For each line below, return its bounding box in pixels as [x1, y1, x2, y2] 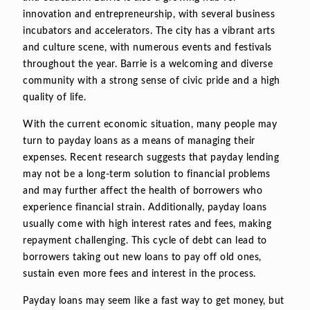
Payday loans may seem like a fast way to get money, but [23, 295, 284, 306]
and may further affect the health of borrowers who [23, 185, 262, 196]
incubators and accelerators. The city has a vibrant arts [23, 26, 275, 36]
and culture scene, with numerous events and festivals [23, 42, 272, 53]
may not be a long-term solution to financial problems [23, 169, 271, 179]
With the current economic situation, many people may [23, 119, 277, 129]
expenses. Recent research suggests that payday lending [23, 152, 279, 163]
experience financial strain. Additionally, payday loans [23, 202, 267, 212]
